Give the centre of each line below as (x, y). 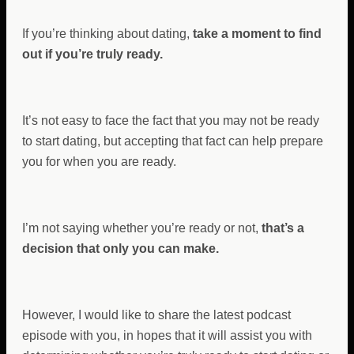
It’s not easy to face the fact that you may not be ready (171, 121)
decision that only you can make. (121, 249)
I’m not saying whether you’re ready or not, (142, 228)
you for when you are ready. (99, 162)
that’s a (283, 228)
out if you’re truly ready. (92, 54)
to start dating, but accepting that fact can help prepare (173, 141)
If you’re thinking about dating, (107, 34)
